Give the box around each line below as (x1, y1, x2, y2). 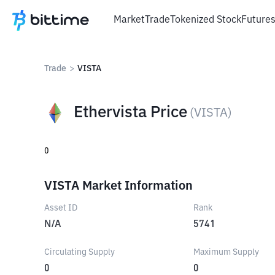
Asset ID (44, 204, 77, 212)
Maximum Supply (193, 248, 260, 257)
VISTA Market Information (44, 180, 193, 192)
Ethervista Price (74, 105, 187, 121)
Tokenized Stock (170, 15, 241, 25)
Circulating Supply (44, 248, 115, 257)
